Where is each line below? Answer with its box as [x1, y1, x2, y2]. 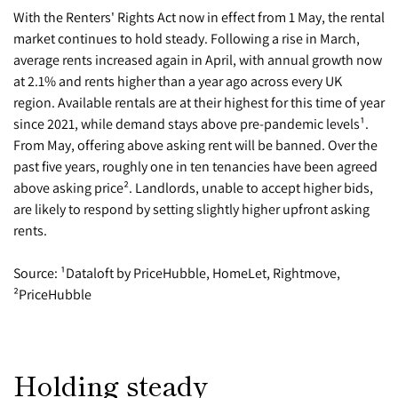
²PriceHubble [13, 284, 92, 303]
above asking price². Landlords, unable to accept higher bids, [13, 178, 373, 196]
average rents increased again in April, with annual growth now [13, 50, 382, 68]
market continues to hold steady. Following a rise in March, [13, 28, 360, 47]
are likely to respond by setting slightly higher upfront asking [13, 199, 370, 218]
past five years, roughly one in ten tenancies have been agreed [13, 156, 378, 175]
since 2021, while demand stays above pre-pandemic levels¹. [13, 114, 369, 132]
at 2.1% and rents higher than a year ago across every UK [13, 71, 342, 90]
